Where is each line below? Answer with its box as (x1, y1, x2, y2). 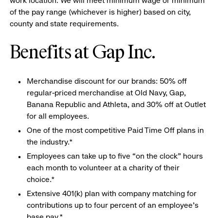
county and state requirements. (10, 19, 119, 28)
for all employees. (27, 111, 89, 121)
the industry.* (27, 137, 73, 146)
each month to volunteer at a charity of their (27, 163, 180, 172)
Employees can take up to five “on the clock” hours (27, 151, 203, 161)
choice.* (27, 175, 55, 184)
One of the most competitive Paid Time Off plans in (27, 126, 204, 135)
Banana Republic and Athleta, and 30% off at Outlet (27, 100, 206, 109)
